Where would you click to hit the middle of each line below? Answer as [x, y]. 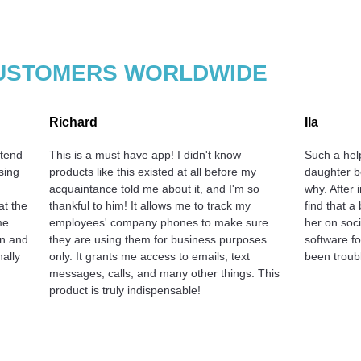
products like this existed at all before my [153, 171]
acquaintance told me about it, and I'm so [155, 188]
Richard [74, 122]
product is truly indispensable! [125, 290]
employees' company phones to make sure [159, 222]
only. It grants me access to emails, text [150, 256]
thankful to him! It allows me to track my [150, 205]
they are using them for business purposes [158, 239]
